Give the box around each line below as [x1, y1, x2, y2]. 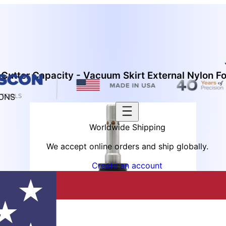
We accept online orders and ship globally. [46, 141, 208, 151]
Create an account [92, 160, 162, 171]
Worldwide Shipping [89, 122, 165, 132]
